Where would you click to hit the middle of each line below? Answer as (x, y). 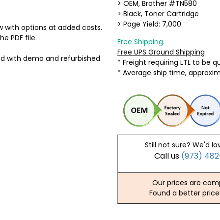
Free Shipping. (141, 42)
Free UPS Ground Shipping (161, 52)
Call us (168, 156)
